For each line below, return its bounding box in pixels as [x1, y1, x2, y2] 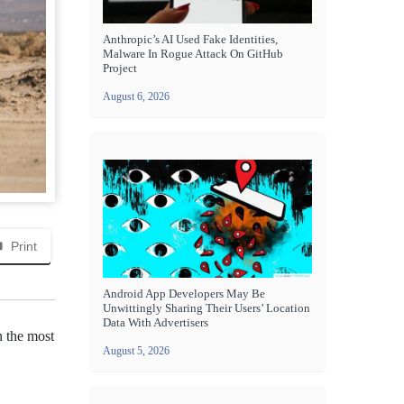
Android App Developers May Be [103, 286, 265, 300]
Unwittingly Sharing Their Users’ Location [103, 300, 310, 315]
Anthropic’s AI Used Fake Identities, [103, 32, 278, 47]
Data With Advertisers [103, 315, 208, 329]
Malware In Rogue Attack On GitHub [103, 47, 283, 61]
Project [103, 61, 137, 76]
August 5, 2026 [103, 344, 170, 357]
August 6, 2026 [103, 90, 170, 104]
